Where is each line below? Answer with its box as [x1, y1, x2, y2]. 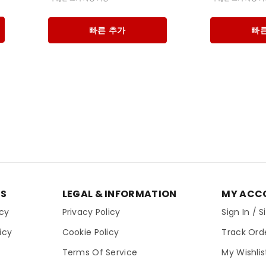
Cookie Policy [62, 226, 119, 238]
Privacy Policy [62, 205, 121, 218]
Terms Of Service [62, 246, 138, 258]
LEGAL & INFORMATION [62, 186, 177, 201]
